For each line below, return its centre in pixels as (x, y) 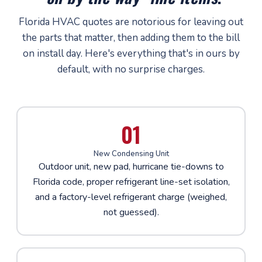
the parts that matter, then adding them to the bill (131, 38)
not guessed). (131, 212)
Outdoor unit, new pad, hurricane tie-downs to (131, 166)
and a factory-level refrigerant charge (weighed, (131, 197)
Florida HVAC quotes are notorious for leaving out (131, 22)
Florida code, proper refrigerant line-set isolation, (131, 182)
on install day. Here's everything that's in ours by (131, 54)
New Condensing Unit (131, 154)
